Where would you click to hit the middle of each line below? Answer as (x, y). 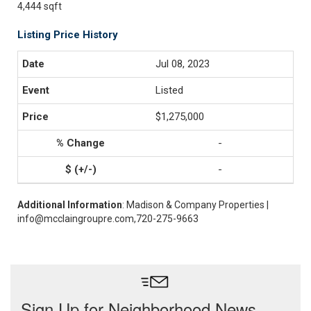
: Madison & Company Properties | (195, 205)
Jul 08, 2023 (183, 64)
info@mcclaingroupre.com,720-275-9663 (108, 219)
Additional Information (70, 205)
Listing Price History (68, 35)
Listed (169, 90)
